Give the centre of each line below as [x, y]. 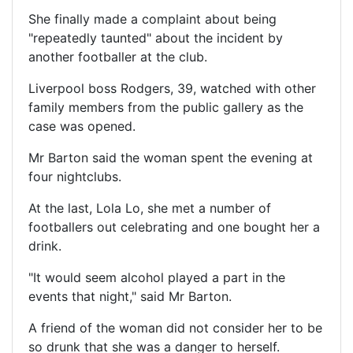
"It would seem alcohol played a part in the [157, 277]
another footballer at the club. [118, 56]
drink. [45, 245]
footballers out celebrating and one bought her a [174, 227]
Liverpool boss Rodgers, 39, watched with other [172, 88]
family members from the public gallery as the [166, 107]
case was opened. [82, 126]
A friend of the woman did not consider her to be [175, 327]
